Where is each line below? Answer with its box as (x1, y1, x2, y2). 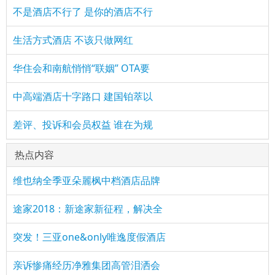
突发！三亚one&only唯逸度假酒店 (13, 230, 166, 244)
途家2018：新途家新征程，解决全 (13, 202, 163, 215)
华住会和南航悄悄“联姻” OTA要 (13, 61, 150, 75)
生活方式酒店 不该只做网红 (13, 33, 133, 47)
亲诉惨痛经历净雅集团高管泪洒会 (13, 258, 160, 272)
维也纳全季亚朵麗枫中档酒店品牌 (13, 174, 160, 187)
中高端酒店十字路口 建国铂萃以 (13, 90, 153, 103)
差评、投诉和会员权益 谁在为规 (13, 118, 153, 131)
